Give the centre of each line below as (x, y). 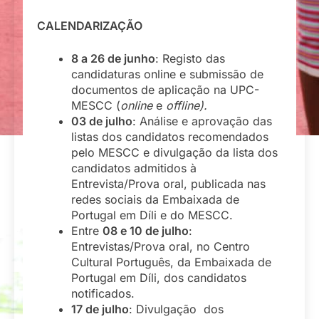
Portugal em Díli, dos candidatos (159, 277)
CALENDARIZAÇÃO (90, 25)
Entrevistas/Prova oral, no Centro (161, 246)
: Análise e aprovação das (202, 121)
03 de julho (102, 121)
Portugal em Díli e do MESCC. (152, 215)
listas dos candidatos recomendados (170, 136)
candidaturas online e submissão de (167, 74)
